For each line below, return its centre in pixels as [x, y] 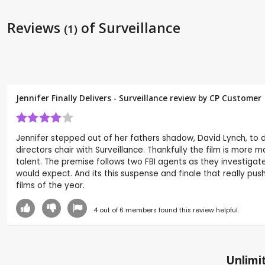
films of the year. [50, 185]
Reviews [35, 28]
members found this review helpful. [181, 210]
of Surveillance [129, 28]
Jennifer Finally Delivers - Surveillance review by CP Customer [139, 98]
